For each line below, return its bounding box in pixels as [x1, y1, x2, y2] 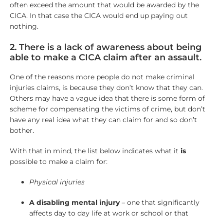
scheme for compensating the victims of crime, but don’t [9, 104, 205, 113]
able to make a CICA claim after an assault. [9, 52, 201, 63]
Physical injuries [29, 177, 85, 186]
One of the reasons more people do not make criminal [9, 72, 195, 81]
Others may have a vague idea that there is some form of [9, 93, 205, 103]
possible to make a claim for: [9, 157, 108, 166]
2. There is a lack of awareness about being [9, 41, 201, 53]
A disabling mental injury [29, 198, 120, 207]
